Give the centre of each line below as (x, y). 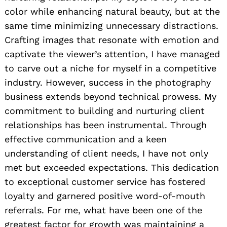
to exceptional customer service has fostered (105, 181)
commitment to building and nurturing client (105, 110)
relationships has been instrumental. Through (106, 125)
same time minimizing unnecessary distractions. (111, 25)
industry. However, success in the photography (108, 82)
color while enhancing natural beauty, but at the (112, 11)
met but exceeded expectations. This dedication (112, 167)
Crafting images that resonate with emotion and (112, 40)
